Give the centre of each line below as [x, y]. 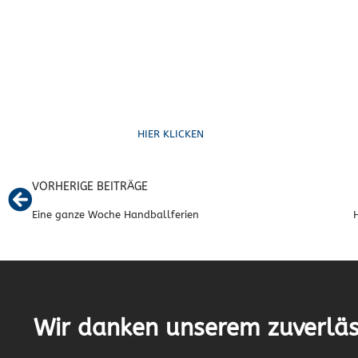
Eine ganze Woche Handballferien [115, 214]
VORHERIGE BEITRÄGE [90, 186]
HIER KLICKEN [170, 133]
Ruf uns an [170, 95]
